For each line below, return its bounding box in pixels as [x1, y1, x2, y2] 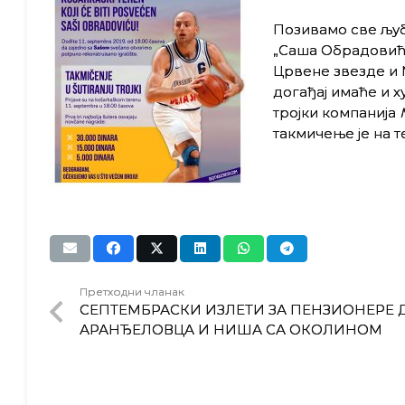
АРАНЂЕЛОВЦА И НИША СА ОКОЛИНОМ [79, 321, 382, 338]
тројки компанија [272, 103, 400, 121]
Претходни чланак [79, 285, 184, 298]
